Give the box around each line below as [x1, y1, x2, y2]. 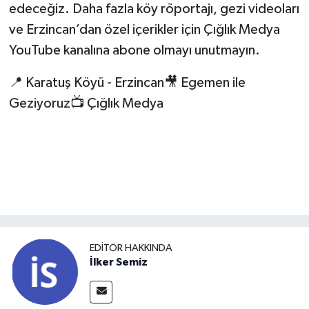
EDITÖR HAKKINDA [90, 242, 172, 253]
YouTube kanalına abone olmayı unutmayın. [8, 43, 260, 57]
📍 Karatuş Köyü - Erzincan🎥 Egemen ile [8, 75, 246, 90]
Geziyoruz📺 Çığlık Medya [8, 96, 163, 110]
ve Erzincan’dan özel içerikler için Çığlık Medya [8, 22, 280, 37]
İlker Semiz [90, 256, 148, 268]
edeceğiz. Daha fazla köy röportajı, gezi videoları [8, 1, 299, 16]
